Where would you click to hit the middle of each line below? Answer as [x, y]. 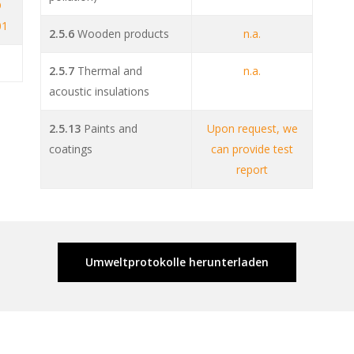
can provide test [252, 149]
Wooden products [124, 34]
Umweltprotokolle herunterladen [177, 262]
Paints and [109, 129]
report [252, 170]
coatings [71, 149]
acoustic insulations [100, 92]
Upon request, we [252, 129]
